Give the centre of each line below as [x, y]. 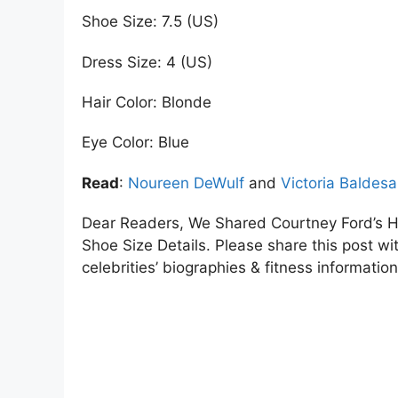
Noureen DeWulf [186, 183]
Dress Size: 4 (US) [147, 62]
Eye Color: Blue [135, 143]
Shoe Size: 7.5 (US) [150, 22]
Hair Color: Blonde [147, 103]
